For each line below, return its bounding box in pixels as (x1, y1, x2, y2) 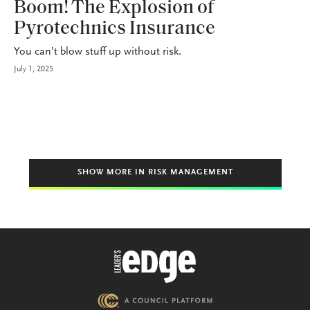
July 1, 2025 (14, 64, 53, 73)
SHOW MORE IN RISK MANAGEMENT (77, 168, 233, 177)
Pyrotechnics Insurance (14, 19, 215, 39)
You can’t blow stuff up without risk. (14, 46, 181, 57)
